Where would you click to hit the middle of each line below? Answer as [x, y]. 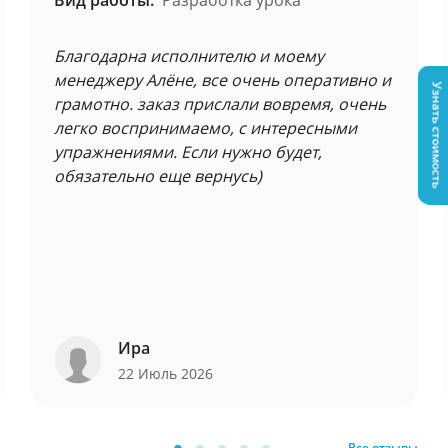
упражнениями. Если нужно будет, [188, 152]
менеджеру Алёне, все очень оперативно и [222, 80]
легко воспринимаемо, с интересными [205, 128]
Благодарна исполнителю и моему [189, 56]
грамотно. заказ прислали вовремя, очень [220, 104]
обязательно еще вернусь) [158, 176]
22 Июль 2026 [167, 373]
